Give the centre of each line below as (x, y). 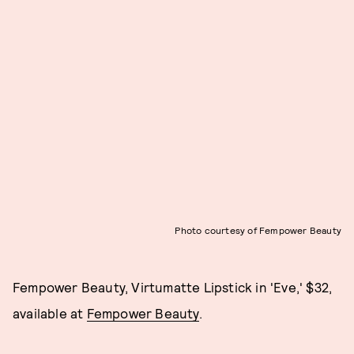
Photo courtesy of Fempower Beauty (258, 230)
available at (50, 313)
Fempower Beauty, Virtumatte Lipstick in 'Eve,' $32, (173, 287)
